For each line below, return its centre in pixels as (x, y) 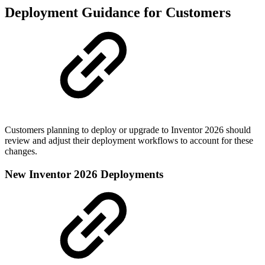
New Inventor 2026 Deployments (84, 174)
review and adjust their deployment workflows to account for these (129, 140)
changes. (21, 151)
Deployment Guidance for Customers (118, 13)
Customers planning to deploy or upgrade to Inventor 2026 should (128, 130)
